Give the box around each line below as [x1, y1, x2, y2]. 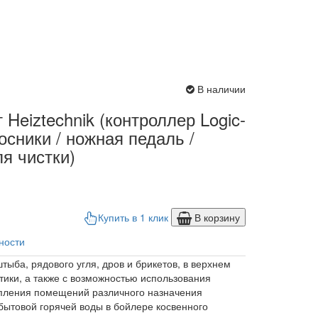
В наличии [197, 82, 246, 97]
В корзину [192, 210, 240, 225]
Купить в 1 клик [98, 210, 168, 225]
